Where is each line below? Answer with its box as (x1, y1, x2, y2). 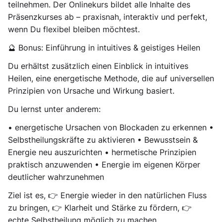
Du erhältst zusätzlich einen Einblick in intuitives (8, 61, 188, 71)
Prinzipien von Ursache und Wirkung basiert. (8, 86, 174, 96)
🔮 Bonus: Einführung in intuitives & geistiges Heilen (8, 43, 200, 53)
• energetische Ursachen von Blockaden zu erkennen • (8, 122, 214, 132)
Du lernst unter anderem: (8, 104, 101, 114)
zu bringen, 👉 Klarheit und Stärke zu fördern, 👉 (8, 203, 192, 213)
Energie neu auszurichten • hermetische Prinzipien (8, 147, 196, 157)
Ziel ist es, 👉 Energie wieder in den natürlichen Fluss (8, 190, 207, 200)
